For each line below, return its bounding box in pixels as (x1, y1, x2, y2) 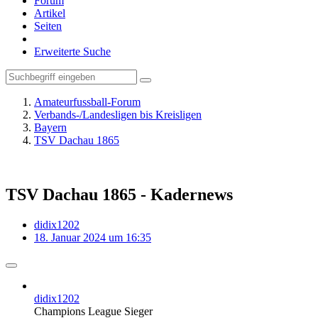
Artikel (34, 7, 65, 19)
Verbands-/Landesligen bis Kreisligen (34, 109, 202, 121)
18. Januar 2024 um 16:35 (34, 231, 151, 243)
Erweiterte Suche (34, 45, 111, 57)
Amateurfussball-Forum (34, 96, 141, 108)
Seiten (34, 20, 62, 32)
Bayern (34, 121, 67, 133)
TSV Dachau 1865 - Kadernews (6, 185, 233, 204)
